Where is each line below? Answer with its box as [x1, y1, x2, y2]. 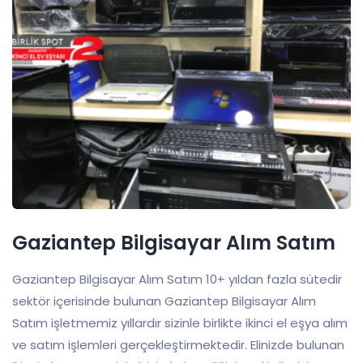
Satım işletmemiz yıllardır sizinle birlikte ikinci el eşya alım [12, 314, 348, 332]
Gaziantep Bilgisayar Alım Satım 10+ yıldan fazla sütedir [12, 271, 342, 288]
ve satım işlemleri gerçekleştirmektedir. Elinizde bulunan [12, 336, 344, 354]
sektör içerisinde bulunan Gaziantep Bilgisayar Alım [12, 293, 316, 310]
